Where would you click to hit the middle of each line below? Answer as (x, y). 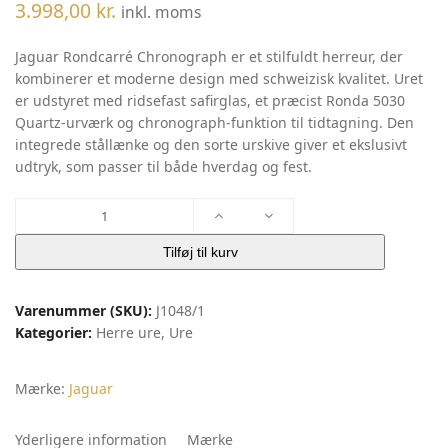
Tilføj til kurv (200, 252)
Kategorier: (53, 332)
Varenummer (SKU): (83, 310)
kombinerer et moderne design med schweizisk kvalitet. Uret (219, 78)
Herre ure (128, 332)
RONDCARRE (56, 229)
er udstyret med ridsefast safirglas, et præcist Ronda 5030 (210, 100)
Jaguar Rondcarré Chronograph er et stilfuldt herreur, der (209, 56)
